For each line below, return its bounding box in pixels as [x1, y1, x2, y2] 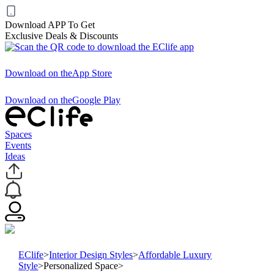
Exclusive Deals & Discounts [5, 31, 118, 41]
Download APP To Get [5, 20, 95, 30]
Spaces [5, 129, 32, 139]
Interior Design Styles [49, 249, 133, 260]
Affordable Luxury [138, 249, 212, 260]
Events [5, 140, 31, 150]
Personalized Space [43, 260, 119, 271]
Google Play [72, 95, 120, 105]
